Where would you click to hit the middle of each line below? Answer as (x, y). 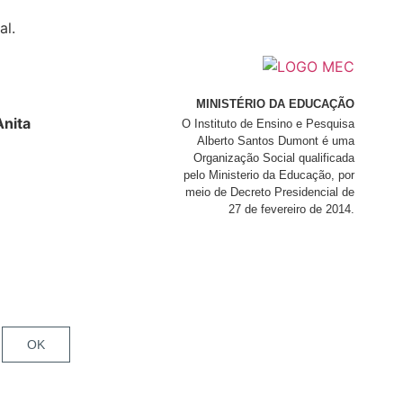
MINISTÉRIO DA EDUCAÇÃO (275, 104)
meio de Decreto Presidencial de (269, 192)
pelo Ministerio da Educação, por (269, 175)
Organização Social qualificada (273, 157)
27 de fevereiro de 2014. (291, 209)
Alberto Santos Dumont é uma (275, 140)
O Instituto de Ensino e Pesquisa (268, 123)
